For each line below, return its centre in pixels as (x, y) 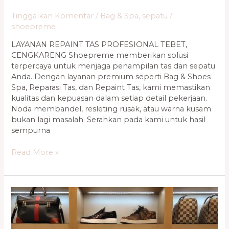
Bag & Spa (120, 16)
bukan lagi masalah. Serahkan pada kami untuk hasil (109, 120)
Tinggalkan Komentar (53, 16)
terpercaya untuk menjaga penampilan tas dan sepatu (113, 66)
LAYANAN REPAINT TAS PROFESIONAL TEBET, (99, 45)
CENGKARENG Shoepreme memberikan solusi (100, 55)
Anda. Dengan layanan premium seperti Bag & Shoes (111, 77)
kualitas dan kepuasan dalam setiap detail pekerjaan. (109, 98)
